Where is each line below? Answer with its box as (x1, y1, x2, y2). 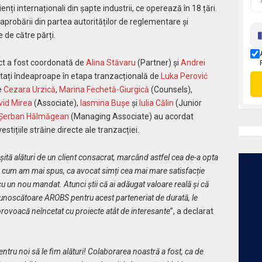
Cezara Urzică (3, 84, 56, 94)
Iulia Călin (139, 98, 174, 108)
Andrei (180, 57, 205, 67)
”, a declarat (170, 206, 213, 216)
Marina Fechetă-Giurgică (58, 84, 149, 94)
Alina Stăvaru (85, 57, 136, 67)
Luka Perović (160, 71, 208, 81)
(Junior (173, 98, 202, 108)
